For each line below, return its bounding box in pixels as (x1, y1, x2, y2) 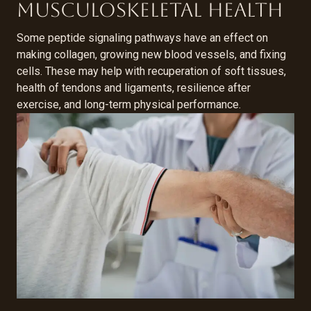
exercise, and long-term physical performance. (17, 97, 241, 111)
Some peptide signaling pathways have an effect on (17, 31, 268, 44)
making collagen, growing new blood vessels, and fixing (17, 47, 286, 61)
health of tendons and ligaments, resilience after (17, 81, 251, 94)
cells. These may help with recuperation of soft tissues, (17, 64, 286, 78)
